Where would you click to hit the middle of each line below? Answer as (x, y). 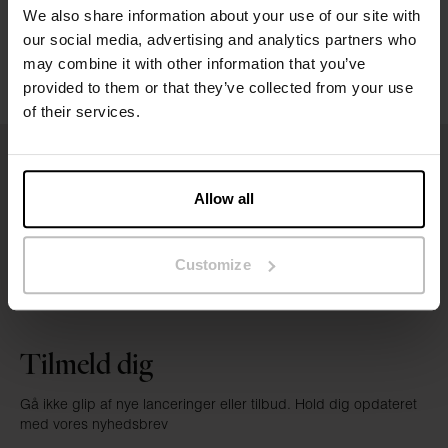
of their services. (81, 112)
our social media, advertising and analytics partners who (219, 40)
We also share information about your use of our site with (222, 16)
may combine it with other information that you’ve (194, 64)
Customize (212, 264)
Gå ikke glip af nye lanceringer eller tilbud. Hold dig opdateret (218, 403)
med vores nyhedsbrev (94, 423)
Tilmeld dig (86, 365)
